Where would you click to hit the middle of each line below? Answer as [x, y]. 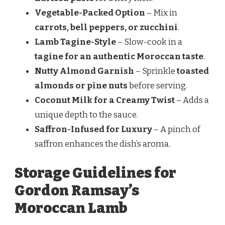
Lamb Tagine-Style [75, 42]
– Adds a [192, 100]
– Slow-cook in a [149, 42]
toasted [193, 71]
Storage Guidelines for [95, 173]
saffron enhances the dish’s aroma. [102, 144]
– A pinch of [176, 130]
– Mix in [161, 13]
